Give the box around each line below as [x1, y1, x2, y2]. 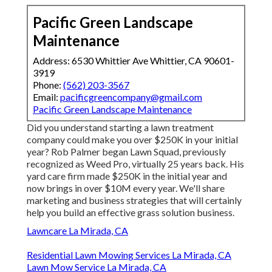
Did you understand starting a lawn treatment [27, 121, 214, 134]
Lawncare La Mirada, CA [27, 225, 128, 237]
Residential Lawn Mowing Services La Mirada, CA [27, 249, 231, 261]
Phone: [33, 79, 63, 91]
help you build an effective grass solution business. [27, 206, 234, 219]
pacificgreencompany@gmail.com [60, 91, 202, 103]
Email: [33, 91, 60, 103]
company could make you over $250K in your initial [27, 134, 238, 146]
